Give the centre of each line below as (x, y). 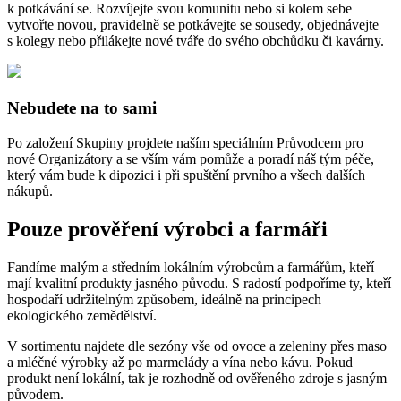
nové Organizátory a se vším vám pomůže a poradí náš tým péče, (191, 158)
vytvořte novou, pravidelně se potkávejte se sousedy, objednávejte (193, 25)
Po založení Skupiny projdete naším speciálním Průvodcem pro (185, 142)
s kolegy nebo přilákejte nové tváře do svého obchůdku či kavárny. (196, 41)
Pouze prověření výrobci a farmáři (167, 229)
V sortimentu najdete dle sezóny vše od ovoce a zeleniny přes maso (197, 346)
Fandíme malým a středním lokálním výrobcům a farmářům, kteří (191, 267)
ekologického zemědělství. (82, 315)
